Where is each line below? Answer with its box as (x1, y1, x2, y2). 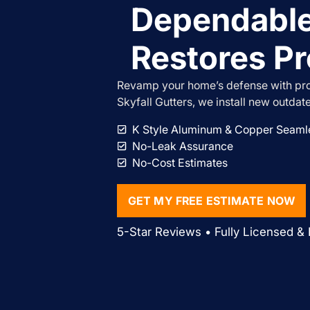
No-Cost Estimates (132, 155, 228, 170)
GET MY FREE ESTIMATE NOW (127, 193, 295, 208)
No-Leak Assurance (132, 138, 233, 153)
